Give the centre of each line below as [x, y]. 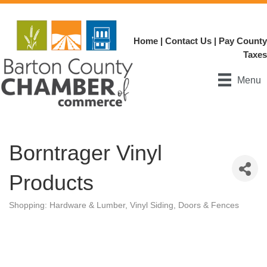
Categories [29, 213]
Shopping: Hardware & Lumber [67, 206]
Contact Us [188, 41]
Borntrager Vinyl [86, 153]
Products [51, 183]
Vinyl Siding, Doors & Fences [184, 206]
